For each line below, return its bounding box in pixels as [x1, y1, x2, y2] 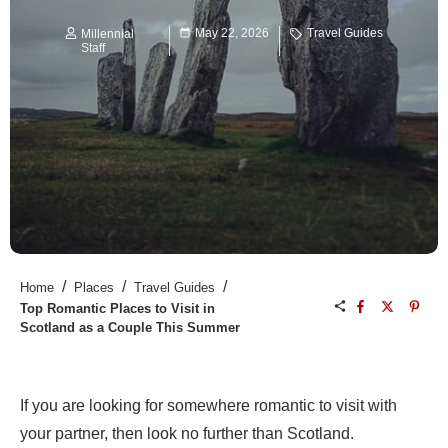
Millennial [81, 27, 134, 42]
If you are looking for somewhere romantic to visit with [20, 397, 397, 415]
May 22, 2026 [195, 26, 270, 41]
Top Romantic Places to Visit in [20, 301, 215, 317]
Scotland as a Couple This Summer [20, 320, 240, 336]
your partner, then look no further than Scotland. [20, 425, 354, 443]
